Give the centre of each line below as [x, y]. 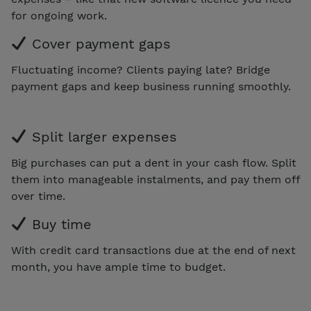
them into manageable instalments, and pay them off [155, 180]
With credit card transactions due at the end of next [153, 251]
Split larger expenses [102, 137]
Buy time [59, 225]
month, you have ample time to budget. [118, 267]
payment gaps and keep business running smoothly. [151, 87]
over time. [38, 196]
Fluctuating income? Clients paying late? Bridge [141, 70]
